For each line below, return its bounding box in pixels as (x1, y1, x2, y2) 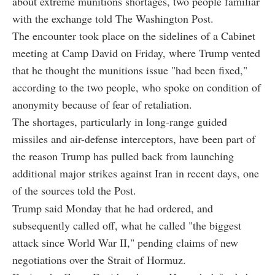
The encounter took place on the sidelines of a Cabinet (12, 28, 255, 44)
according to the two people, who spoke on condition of (12, 80, 261, 95)
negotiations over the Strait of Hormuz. (12, 252, 186, 268)
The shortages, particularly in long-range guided (12, 114, 227, 130)
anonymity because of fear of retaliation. (12, 97, 192, 112)
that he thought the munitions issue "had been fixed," (12, 63, 247, 78)
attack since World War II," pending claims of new (12, 235, 238, 250)
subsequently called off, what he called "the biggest (12, 218, 241, 233)
